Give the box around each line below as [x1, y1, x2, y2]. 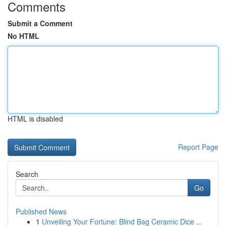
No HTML [8, 31, 39, 41]
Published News [16, 206, 67, 216]
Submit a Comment [8, 18, 73, 28]
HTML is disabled [8, 114, 63, 124]
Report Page [178, 142, 218, 152]
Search [16, 169, 38, 179]
